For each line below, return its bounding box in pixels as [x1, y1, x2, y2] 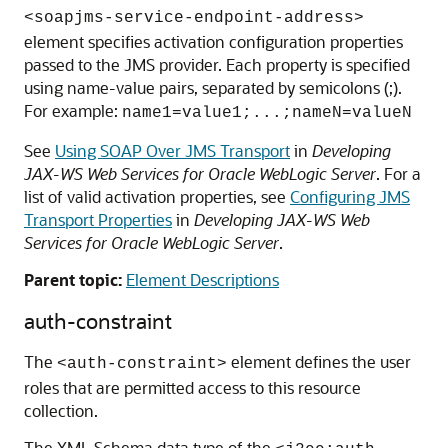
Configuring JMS [290, 186, 410, 207]
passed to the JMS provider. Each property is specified [24, 54, 410, 75]
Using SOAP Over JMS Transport [55, 140, 290, 161]
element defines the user [227, 351, 411, 372]
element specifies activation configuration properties [24, 31, 403, 52]
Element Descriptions [126, 269, 279, 290]
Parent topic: [24, 269, 122, 290]
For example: [24, 100, 122, 121]
